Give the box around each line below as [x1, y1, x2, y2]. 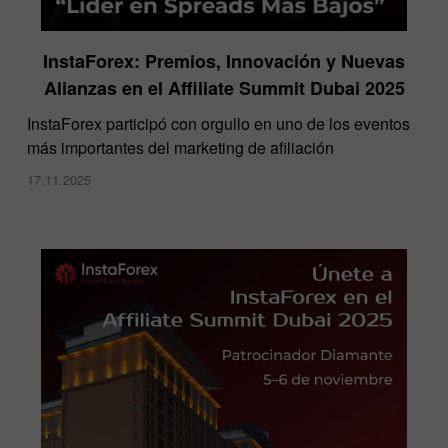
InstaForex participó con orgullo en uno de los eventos [27, 111, 410, 135]
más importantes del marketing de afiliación [27, 135, 334, 159]
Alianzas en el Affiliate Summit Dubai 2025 [43, 74, 405, 101]
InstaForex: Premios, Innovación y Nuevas [43, 47, 405, 74]
